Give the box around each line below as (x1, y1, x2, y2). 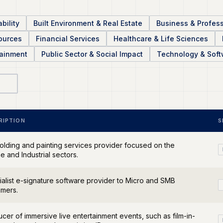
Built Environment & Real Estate (33, 19, 142, 27)
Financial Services (36, 34, 100, 43)
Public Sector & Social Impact (41, 50, 143, 58)
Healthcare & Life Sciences (113, 34, 208, 43)
